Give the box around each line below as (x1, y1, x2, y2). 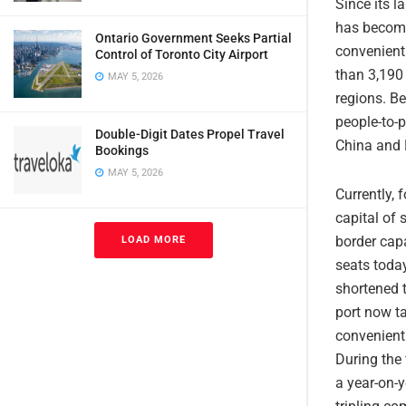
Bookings (95, 143, 149, 158)
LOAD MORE (121, 234, 186, 246)
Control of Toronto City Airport (95, 47, 268, 62)
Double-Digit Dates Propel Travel (95, 127, 285, 141)
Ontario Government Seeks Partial (95, 31, 292, 45)
